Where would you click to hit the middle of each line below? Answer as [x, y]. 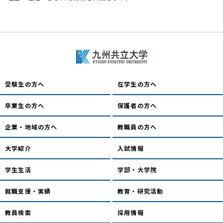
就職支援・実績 [28, 191]
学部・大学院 [137, 169]
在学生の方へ [137, 84]
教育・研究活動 [141, 191]
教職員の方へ [137, 126]
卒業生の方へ [25, 105]
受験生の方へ [25, 84]
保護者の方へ [137, 105]
